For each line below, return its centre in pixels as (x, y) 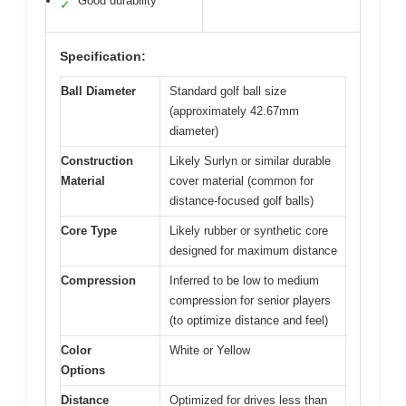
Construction (97, 161)
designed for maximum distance (253, 251)
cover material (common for (242, 181)
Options (83, 370)
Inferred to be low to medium (244, 280)
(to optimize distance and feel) (249, 320)
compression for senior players (250, 300)
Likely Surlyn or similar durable (250, 161)
